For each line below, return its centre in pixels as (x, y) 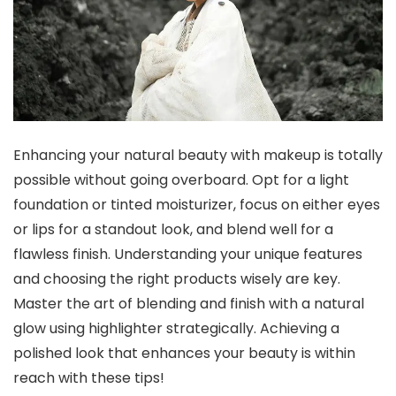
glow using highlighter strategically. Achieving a (176, 329)
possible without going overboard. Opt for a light (181, 180)
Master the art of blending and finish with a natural (189, 304)
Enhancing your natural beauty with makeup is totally (198, 156)
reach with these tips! (89, 378)
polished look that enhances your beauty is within (184, 354)
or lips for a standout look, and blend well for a (173, 230)
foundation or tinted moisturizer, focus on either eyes (197, 205)
